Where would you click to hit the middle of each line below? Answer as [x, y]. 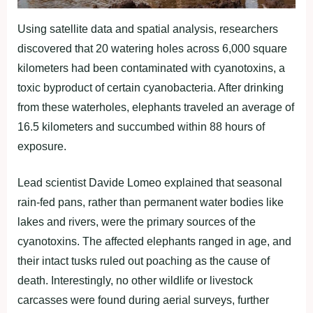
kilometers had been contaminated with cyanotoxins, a [151, 68]
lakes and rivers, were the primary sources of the [137, 221]
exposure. [42, 146]
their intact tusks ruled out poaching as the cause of [144, 261]
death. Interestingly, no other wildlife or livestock [135, 280]
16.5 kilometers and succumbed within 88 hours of [141, 126]
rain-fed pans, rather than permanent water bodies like [151, 202]
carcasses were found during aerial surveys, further [143, 300]
